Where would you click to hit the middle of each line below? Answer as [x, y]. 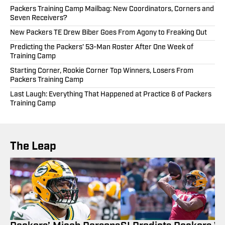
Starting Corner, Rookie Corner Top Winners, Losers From [102, 71]
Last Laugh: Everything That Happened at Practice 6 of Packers [111, 95]
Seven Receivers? [39, 19]
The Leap [33, 147]
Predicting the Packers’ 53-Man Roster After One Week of [102, 48]
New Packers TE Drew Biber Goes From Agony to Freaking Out [108, 33]
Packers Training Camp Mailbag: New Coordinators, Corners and [112, 10]
